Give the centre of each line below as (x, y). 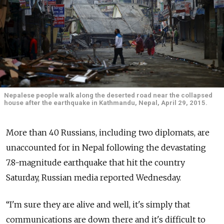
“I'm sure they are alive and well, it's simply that (98, 205)
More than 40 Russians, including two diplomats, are (108, 133)
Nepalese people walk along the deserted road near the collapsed (108, 95)
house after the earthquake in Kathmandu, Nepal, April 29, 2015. (106, 103)
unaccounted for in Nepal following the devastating (106, 148)
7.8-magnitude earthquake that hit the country (95, 163)
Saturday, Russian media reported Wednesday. (93, 178)
